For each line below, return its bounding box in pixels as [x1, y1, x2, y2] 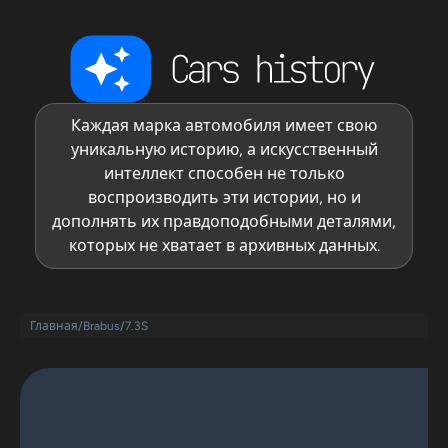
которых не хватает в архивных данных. [68, 236, 380, 255]
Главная [30, 319, 78, 333]
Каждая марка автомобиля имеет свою [71, 116, 377, 135]
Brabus [83, 319, 120, 333]
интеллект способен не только [103, 164, 345, 183]
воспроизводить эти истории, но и [87, 188, 361, 207]
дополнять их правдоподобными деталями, [52, 212, 396, 231]
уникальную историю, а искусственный [70, 140, 378, 159]
